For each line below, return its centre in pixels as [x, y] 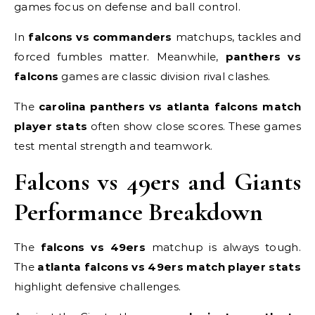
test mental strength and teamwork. [114, 146]
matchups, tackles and [236, 37]
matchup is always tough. [223, 247]
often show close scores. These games [194, 126]
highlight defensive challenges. [98, 287]
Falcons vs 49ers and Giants [157, 182]
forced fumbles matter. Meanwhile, [120, 57]
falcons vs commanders [100, 37]
